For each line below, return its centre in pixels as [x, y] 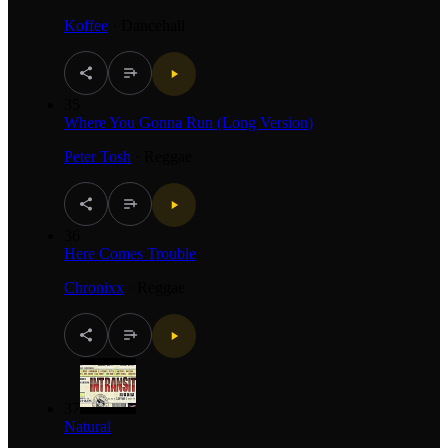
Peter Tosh [97, 156]
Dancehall [153, 25]
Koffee [86, 25]
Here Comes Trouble [130, 253]
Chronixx [94, 287]
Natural [87, 426]
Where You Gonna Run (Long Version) [188, 122]
